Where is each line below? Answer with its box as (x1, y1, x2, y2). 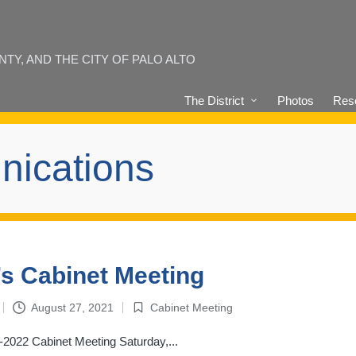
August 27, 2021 (30, 300, 114, 314)
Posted (130, 309, 165, 323)
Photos (277, 93, 314, 107)
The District (184, 93, 245, 107)
